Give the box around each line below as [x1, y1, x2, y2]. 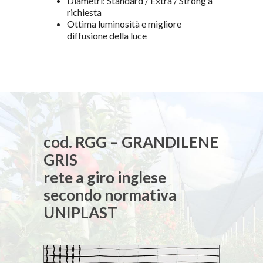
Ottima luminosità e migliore [67, 18, 181, 29]
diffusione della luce [67, 29, 147, 41]
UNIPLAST [43, 203, 117, 222]
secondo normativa [43, 185, 177, 204]
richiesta [67, 6, 102, 18]
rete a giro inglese [43, 167, 166, 187]
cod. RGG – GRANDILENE [43, 132, 218, 151]
